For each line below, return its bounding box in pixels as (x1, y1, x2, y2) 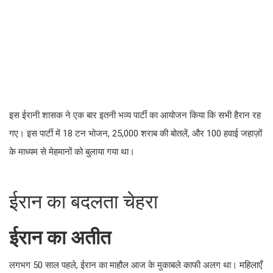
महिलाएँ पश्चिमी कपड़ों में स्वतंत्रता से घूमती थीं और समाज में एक (9, 252, 229, 264)
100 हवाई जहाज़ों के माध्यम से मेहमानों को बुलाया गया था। (9, 118, 210, 130)
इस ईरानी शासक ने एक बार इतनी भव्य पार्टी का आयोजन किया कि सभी (9, 89, 249, 101)
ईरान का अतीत (9, 205, 85, 222)
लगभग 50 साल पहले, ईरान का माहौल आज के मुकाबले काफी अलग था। (9, 237, 255, 249)
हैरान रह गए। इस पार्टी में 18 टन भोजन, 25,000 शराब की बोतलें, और (9, 104, 249, 116)
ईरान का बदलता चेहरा (9, 171, 120, 188)
